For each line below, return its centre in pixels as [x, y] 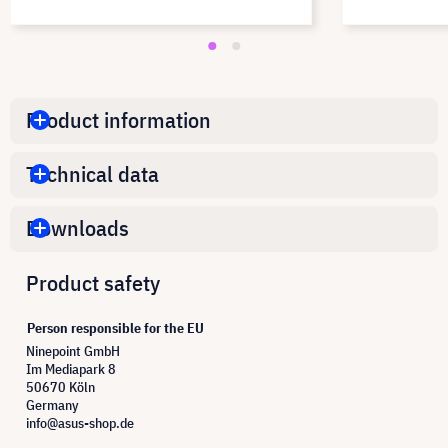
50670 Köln [60, 386]
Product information [118, 120]
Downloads [77, 228]
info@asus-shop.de [80, 422]
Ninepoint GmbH [73, 350]
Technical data [92, 174]
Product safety [93, 282]
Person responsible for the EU [115, 327]
